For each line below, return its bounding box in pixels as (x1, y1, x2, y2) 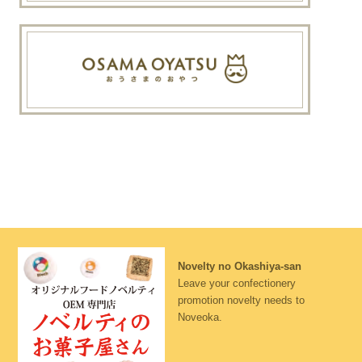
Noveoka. (177, 310, 222, 323)
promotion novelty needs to (177, 293, 305, 306)
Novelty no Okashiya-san (177, 259, 301, 272)
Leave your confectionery (177, 276, 296, 289)
